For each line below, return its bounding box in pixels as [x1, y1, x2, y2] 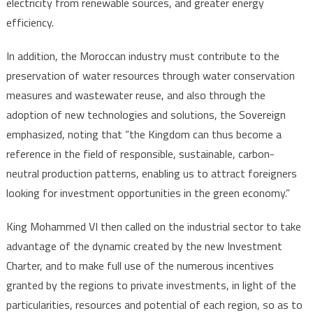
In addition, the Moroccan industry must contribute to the [6, 47, 279, 64]
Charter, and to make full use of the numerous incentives [6, 256, 274, 274]
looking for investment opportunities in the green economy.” [6, 184, 290, 201]
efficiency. [6, 13, 54, 31]
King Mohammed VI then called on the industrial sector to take [6, 217, 301, 235]
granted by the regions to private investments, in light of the [6, 276, 296, 293]
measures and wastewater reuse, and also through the [6, 86, 265, 103]
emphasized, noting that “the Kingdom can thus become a [6, 125, 282, 143]
